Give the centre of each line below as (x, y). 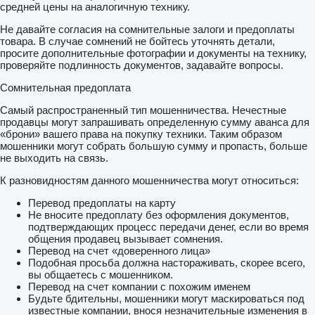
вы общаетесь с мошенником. (101, 275)
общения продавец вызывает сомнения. (126, 239)
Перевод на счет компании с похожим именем (139, 287)
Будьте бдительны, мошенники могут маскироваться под (166, 299)
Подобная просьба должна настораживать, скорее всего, (167, 263)
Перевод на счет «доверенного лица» (119, 251)
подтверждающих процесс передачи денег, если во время (168, 227)
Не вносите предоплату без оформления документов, (159, 215)
